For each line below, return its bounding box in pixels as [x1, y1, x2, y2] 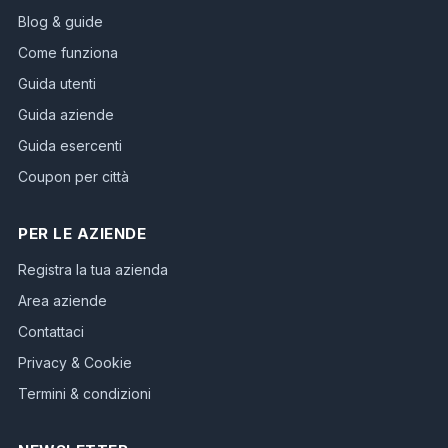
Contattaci [18, 323, 84, 341]
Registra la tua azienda [18, 261, 168, 279]
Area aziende [18, 292, 107, 310]
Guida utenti [18, 75, 96, 93]
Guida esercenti [18, 137, 122, 155]
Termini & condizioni [18, 385, 151, 403]
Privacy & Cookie [18, 354, 132, 372]
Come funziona [18, 44, 118, 62]
